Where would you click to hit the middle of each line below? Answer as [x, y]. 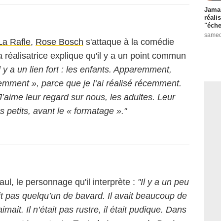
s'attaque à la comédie [129, 42]
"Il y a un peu [163, 182]
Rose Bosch [59, 42]
